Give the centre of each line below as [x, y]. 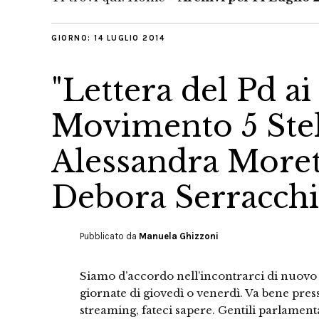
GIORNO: [73, 38]
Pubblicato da [109, 236]
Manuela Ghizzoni [179, 236]
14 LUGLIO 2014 [129, 38]
